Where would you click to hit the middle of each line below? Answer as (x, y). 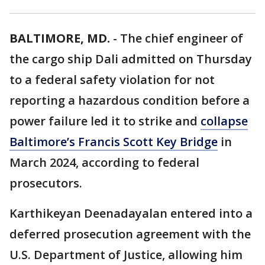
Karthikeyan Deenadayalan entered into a (131, 213)
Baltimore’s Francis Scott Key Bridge (114, 142)
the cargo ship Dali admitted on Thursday (131, 59)
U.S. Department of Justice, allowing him (126, 255)
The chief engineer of (182, 38)
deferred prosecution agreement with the (130, 234)
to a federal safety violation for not (112, 80)
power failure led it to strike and (105, 121)
